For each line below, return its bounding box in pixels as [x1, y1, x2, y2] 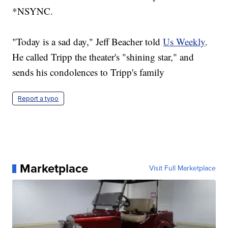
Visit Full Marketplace [149, 163, 216, 174]
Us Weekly [163, 35, 206, 48]
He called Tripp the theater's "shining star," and [12, 50, 194, 64]
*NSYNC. [12, 5, 53, 18]
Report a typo [18, 95, 59, 103]
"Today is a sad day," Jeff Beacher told [12, 35, 163, 48]
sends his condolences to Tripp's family [12, 66, 165, 79]
